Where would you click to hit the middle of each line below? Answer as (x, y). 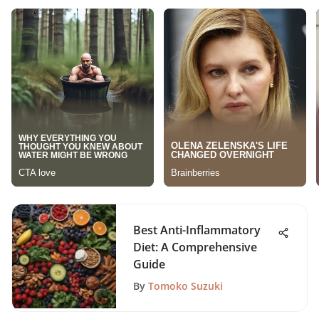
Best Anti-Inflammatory (197, 230)
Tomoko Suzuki (185, 286)
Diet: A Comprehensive (195, 247)
